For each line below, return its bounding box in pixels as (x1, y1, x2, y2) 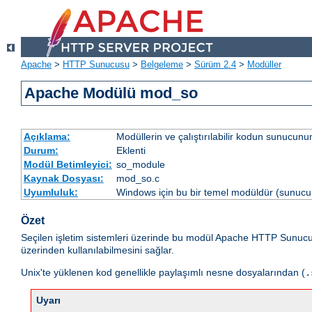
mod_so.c (116, 173, 159, 185)
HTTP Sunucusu (63, 59, 130, 70)
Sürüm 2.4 (194, 59, 236, 70)
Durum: (23, 145, 58, 157)
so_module (116, 159, 165, 171)
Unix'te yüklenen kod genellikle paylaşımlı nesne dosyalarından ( (21, 267, 305, 279)
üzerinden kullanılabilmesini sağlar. (21, 244, 174, 256)
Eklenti (116, 145, 146, 157)
